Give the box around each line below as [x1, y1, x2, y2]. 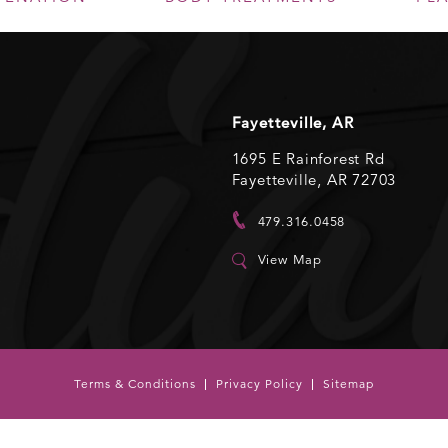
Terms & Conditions [73, 376, 196, 391]
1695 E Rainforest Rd [231, 148, 385, 168]
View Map [257, 251, 323, 268]
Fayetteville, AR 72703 [231, 169, 397, 189]
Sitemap [322, 376, 374, 391]
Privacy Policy [215, 376, 303, 391]
